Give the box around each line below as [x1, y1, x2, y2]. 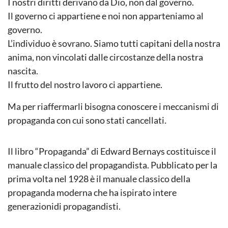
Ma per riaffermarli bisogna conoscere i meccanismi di [8, 101, 219, 112]
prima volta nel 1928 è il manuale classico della [8, 173, 190, 185]
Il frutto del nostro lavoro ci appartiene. [8, 79, 162, 91]
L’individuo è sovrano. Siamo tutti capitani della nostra [8, 38, 220, 49]
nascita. [8, 65, 38, 77]
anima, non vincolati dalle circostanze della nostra [8, 51, 203, 63]
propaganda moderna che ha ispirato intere [8, 187, 177, 198]
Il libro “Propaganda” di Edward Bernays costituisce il [8, 146, 216, 157]
